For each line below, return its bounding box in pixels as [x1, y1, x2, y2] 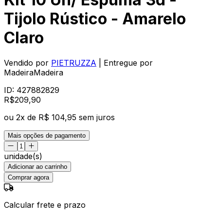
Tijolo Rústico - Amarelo [4, 9, 186, 29]
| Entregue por [99, 57, 153, 68]
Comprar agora [8, 173, 49, 181]
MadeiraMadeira [4, 67, 63, 77]
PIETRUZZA [51, 57, 96, 68]
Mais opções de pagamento [8, 131, 86, 139]
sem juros [79, 112, 115, 122]
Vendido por [4, 57, 49, 68]
